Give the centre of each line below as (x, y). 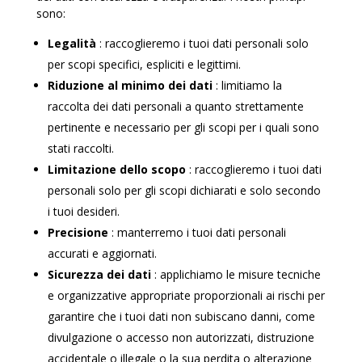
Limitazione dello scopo (118, 169)
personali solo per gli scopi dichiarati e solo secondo (184, 190)
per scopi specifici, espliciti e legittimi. (144, 64)
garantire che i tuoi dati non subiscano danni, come (181, 316)
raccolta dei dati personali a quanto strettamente (175, 106)
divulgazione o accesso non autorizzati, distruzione (181, 337)
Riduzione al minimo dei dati (131, 85)
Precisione (79, 232)
